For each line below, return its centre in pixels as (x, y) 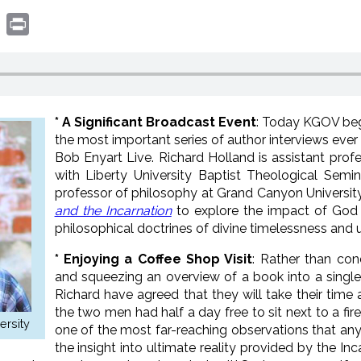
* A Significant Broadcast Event (155, 122)
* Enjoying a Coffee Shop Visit (154, 259)
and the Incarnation (113, 210)
